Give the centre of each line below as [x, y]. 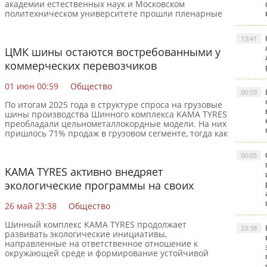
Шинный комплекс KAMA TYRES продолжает [96, 224]
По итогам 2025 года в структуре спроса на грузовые [114, 105]
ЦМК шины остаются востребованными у [113, 52]
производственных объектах [80, 199]
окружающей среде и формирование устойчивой [107, 253]
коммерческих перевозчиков [81, 66]
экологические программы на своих [99, 185]
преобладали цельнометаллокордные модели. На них [116, 124]
